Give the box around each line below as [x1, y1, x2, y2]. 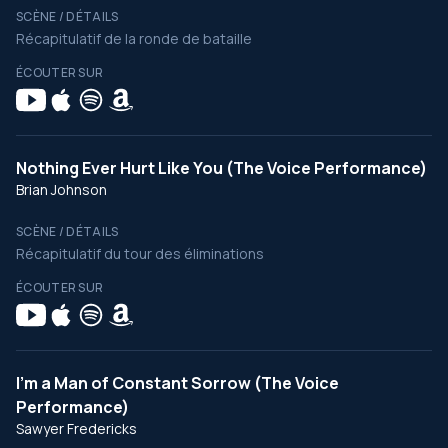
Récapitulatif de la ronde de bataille [16, 29, 252, 48]
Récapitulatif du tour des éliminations [16, 244, 264, 263]
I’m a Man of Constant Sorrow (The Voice [16, 372, 339, 394]
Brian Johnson [16, 180, 107, 199]
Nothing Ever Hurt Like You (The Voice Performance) [16, 157, 427, 179]
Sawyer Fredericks [16, 419, 137, 438]
